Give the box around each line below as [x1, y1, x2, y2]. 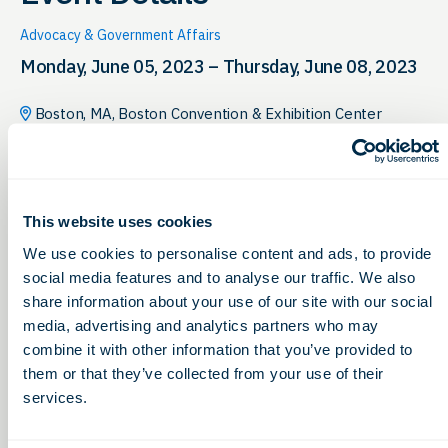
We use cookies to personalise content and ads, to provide [23, 244, 432, 261]
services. [23, 388, 88, 405]
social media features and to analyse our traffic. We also [23, 268, 416, 285]
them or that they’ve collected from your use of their [23, 364, 384, 381]
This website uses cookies [23, 212, 213, 230]
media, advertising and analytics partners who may [23, 316, 379, 333]
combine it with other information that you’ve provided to [23, 340, 413, 357]
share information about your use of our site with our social [23, 292, 432, 309]
